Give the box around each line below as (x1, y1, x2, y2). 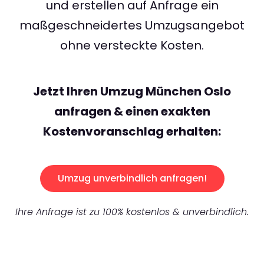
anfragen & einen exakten (54, 103, 210, 120)
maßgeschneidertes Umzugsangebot (19, 17, 245, 34)
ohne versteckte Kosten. (60, 37, 204, 54)
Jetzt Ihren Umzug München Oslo (33, 83, 231, 100)
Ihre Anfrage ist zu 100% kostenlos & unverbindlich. (15, 205, 249, 219)
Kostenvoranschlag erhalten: (43, 123, 221, 140)
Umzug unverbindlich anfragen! (57, 171, 207, 186)
